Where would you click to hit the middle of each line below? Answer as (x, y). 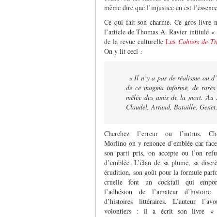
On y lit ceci (121, 51)
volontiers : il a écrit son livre (157, 211)
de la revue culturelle (134, 41)
